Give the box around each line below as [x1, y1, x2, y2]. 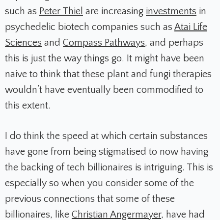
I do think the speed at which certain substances [5, 131, 208, 142]
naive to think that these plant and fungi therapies [5, 69, 212, 80]
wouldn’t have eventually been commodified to [5, 84, 203, 96]
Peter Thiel [39, 6, 83, 17]
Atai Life [174, 22, 207, 33]
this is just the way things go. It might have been [5, 53, 204, 64]
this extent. [5, 100, 53, 111]
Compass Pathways [63, 37, 145, 49]
